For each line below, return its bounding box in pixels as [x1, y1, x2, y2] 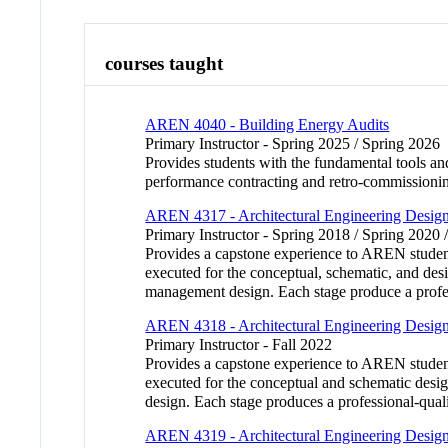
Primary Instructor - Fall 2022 [145, 335, 333, 353]
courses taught [105, 52, 224, 74]
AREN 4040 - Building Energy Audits [145, 115, 390, 133]
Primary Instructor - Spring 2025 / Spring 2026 [145, 134, 441, 152]
